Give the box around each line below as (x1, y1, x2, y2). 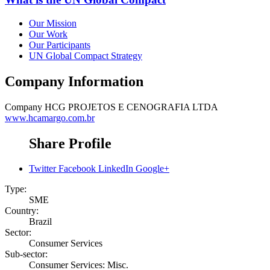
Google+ (136, 163, 169, 174)
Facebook (58, 163, 96, 174)
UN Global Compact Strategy (29, 50, 142, 61)
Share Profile (29, 135, 111, 151)
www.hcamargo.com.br (5, 112, 95, 123)
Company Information (5, 73, 143, 89)
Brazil (29, 216, 52, 227)
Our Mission (29, 17, 77, 28)
